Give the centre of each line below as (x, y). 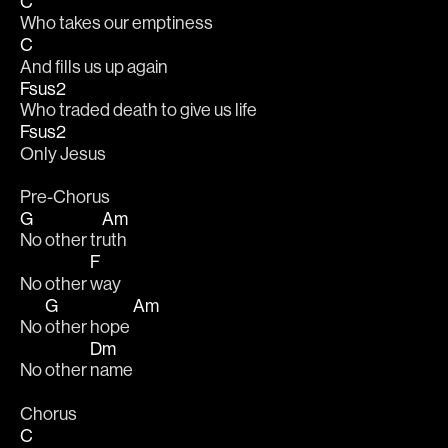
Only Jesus (64, 153)
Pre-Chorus (65, 196)
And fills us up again (95, 66)
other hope (89, 327)
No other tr (61, 240)
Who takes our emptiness (118, 23)
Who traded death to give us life (140, 110)
